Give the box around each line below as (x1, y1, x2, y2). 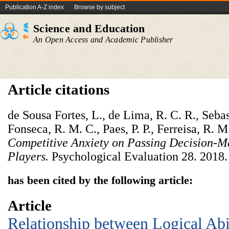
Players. (8, 150, 49, 163)
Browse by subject (74, 4, 125, 11)
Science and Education (33, 22, 145, 35)
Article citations (8, 81, 109, 98)
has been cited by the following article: (8, 174, 193, 187)
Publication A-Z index (5, 4, 64, 11)
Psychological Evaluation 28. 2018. (52, 150, 227, 163)
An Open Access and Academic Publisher (33, 35, 173, 44)
